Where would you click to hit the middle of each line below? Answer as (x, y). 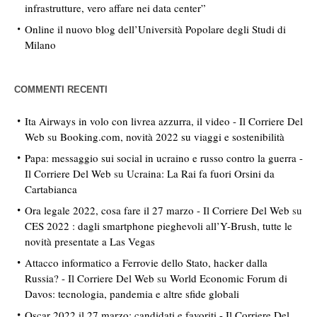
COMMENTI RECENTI (61, 90)
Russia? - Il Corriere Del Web (90, 278)
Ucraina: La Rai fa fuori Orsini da (201, 174)
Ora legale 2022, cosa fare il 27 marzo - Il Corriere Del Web (157, 211)
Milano (40, 45)
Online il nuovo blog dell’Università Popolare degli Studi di (155, 29)
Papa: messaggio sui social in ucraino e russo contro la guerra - (164, 158)
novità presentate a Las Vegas (90, 242)
